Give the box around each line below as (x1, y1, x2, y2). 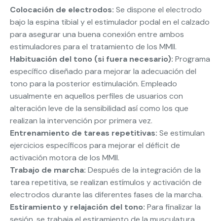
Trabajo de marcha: (10, 164, 86, 175)
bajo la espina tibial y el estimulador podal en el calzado (10, 16, 210, 27)
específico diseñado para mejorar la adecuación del (10, 66, 196, 76)
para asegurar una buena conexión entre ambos (10, 29, 184, 39)
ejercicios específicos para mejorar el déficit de (10, 140, 180, 150)
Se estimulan (159, 127, 205, 138)
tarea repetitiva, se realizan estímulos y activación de (10, 177, 202, 187)
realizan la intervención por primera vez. (10, 115, 152, 126)
